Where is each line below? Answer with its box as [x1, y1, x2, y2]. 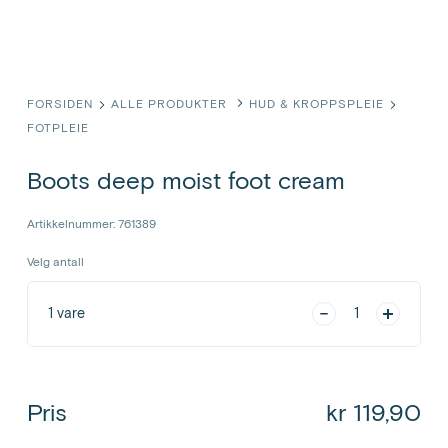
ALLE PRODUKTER [110, 99, 231, 112]
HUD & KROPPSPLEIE [248, 99, 384, 112]
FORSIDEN [26, 99, 93, 112]
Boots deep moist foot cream [26, 170, 345, 195]
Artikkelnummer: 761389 [26, 219, 156, 232]
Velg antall [26, 257, 84, 270]
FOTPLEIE [26, 123, 89, 136]
